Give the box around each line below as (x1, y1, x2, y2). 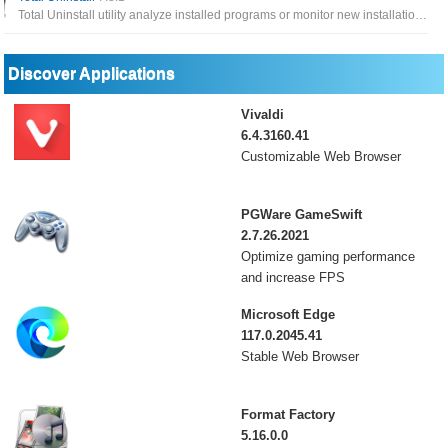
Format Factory (240, 407, 335, 422)
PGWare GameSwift (240, 207, 362, 222)
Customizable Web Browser (240, 149, 401, 164)
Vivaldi (240, 107, 284, 122)
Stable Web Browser (240, 349, 359, 364)
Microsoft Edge (240, 307, 335, 322)
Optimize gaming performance (240, 249, 415, 264)
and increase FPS (240, 270, 345, 285)
